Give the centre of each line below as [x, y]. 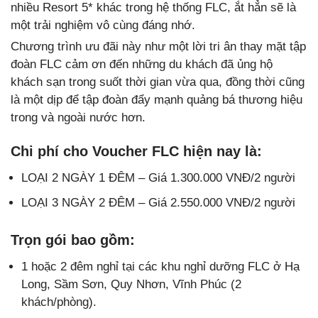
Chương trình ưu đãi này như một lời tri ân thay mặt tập [158, 46]
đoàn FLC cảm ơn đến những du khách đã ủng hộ [142, 64]
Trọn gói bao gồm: [73, 240]
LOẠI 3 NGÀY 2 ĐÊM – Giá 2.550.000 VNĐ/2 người [158, 202]
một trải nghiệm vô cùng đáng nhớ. [103, 25]
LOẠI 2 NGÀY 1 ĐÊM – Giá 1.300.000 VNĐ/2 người [158, 177]
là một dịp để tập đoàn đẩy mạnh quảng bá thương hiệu [157, 99]
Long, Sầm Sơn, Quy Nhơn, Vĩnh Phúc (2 [131, 284]
